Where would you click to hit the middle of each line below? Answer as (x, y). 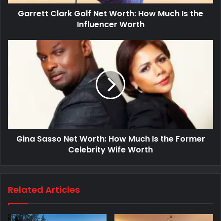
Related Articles (44, 189)
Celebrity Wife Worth (110, 149)
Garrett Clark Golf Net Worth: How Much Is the (110, 13)
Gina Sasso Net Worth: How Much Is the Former (110, 139)
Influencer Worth (110, 24)
